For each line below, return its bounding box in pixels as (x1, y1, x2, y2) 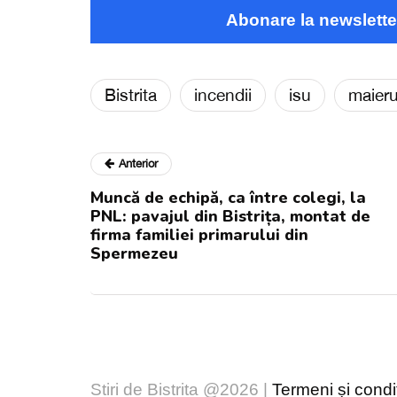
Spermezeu (90, 242, 178, 264)
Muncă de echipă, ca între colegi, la (90, 186, 366, 208)
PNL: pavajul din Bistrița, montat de (90, 205, 370, 227)
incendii (194, 84, 252, 105)
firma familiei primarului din (90, 223, 308, 245)
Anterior (119, 156, 158, 170)
